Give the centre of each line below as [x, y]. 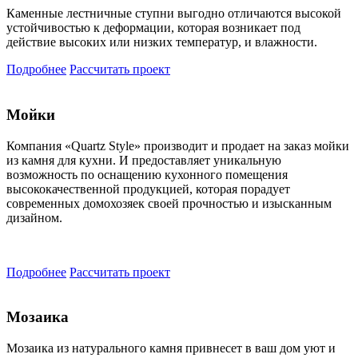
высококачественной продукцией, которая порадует [148, 189]
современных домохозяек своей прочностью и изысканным [169, 203]
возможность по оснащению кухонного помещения [147, 174]
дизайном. [34, 217]
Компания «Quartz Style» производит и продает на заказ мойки [178, 145]
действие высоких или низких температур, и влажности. [162, 42]
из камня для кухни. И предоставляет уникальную [144, 160]
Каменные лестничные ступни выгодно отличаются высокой [174, 14]
